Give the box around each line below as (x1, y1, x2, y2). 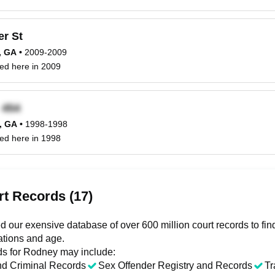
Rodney (23, 247, 58, 257)
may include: (58, 247, 115, 257)
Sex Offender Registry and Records (98, 260, 252, 271)
